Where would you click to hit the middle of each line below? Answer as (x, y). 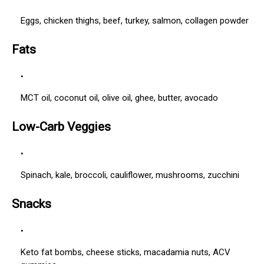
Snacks (32, 204)
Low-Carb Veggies (61, 127)
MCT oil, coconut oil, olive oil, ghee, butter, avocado (119, 98)
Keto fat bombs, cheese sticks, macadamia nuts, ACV (126, 253)
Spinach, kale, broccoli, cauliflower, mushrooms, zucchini (130, 175)
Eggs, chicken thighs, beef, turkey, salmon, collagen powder (135, 21)
